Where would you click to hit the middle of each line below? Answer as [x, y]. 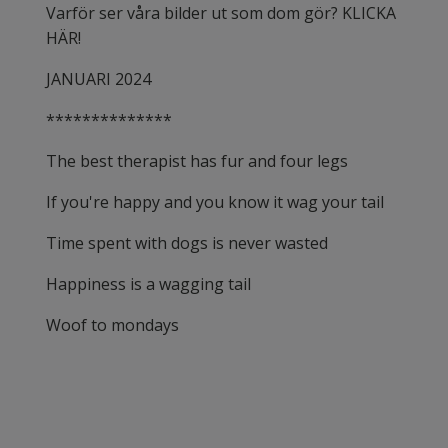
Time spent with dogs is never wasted [187, 243]
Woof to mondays [112, 325]
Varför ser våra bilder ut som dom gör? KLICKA [221, 13]
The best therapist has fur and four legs [197, 161]
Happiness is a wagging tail [148, 284]
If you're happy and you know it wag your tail [215, 202]
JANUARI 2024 [98, 79]
